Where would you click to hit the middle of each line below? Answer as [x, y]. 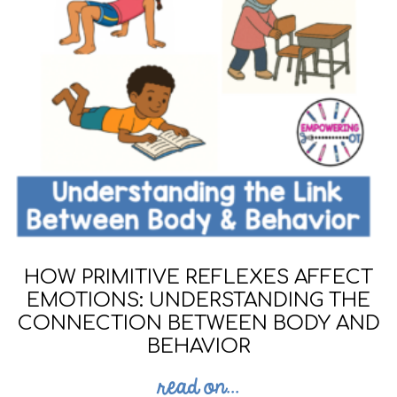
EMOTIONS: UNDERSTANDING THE [198, 300]
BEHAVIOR [198, 346]
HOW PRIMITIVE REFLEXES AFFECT [198, 277]
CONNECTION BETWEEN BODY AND [198, 323]
